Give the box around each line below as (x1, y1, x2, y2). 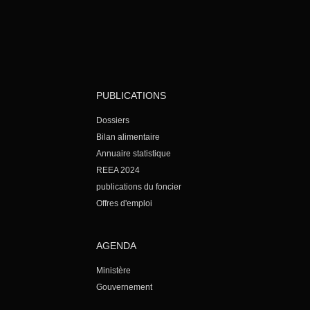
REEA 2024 (96, 165, 140, 175)
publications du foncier (96, 181, 182, 192)
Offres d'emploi (96, 198, 153, 208)
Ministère (96, 265, 131, 275)
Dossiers (96, 115, 130, 125)
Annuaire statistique (96, 148, 172, 158)
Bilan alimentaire (96, 131, 161, 142)
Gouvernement (96, 282, 153, 292)
